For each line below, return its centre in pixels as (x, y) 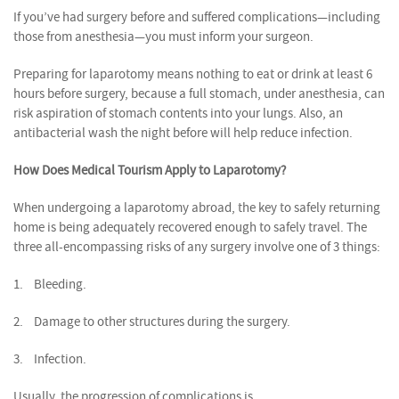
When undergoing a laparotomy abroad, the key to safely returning (197, 208)
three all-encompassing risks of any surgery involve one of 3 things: (197, 247)
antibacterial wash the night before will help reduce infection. (183, 133)
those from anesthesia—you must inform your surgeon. (163, 37)
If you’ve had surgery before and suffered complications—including (197, 17)
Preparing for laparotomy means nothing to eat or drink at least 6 (193, 74)
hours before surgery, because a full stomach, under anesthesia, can (199, 94)
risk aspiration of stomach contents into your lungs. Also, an (178, 113)
